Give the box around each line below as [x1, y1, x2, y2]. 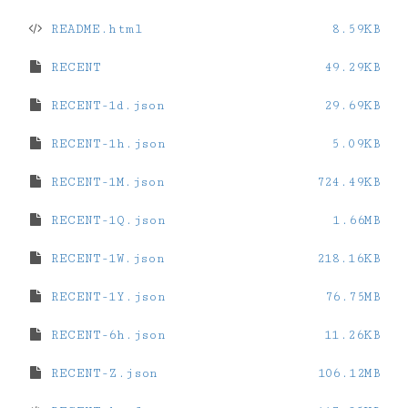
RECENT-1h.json [44, 137, 167, 151]
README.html [44, 22, 143, 36]
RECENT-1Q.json [44, 213, 167, 228]
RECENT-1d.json [44, 98, 166, 113]
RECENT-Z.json [44, 366, 158, 381]
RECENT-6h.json [44, 328, 167, 342]
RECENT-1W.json [44, 251, 166, 266]
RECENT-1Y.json [44, 290, 167, 304]
